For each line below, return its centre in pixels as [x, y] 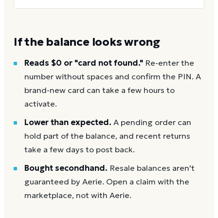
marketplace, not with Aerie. [78, 195]
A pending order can [152, 122]
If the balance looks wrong [87, 42]
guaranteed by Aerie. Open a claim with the [107, 182]
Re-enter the [170, 63]
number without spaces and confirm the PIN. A [113, 76]
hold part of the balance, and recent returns [107, 136]
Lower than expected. [68, 122]
